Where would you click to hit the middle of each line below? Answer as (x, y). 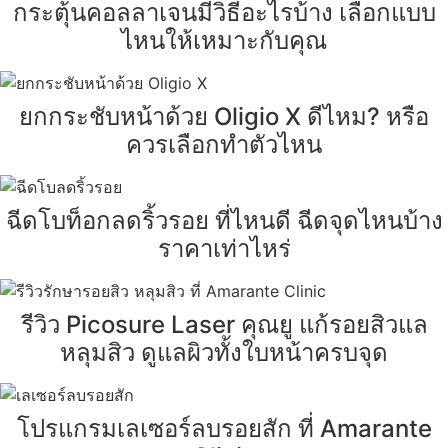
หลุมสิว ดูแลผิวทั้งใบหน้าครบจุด (224, 353)
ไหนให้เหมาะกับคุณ (224, 41)
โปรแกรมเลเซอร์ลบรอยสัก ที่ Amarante (224, 429)
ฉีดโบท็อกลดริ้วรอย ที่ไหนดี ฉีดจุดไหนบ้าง (224, 221)
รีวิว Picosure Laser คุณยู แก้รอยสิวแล (224, 325)
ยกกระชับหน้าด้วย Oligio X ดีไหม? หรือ (224, 117)
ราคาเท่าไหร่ (224, 249)
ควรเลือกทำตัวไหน (224, 145)
